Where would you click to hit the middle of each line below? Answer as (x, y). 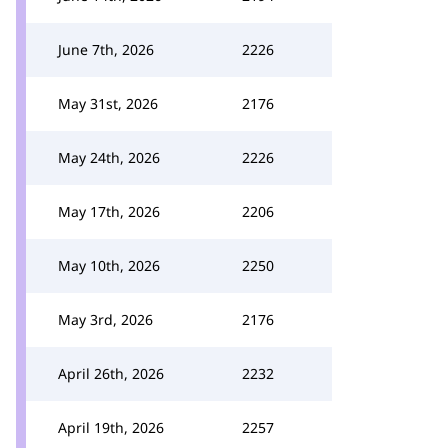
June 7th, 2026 (106, 49)
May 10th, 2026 (109, 265)
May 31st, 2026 (108, 103)
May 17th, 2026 (109, 211)
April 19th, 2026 (111, 427)
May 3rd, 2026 (105, 319)
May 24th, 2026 (109, 157)
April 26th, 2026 (111, 373)
